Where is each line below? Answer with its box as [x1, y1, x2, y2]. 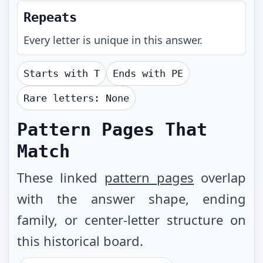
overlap [194, 168, 246, 186]
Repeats [23, 10, 77, 25]
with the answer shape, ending [17, 190, 246, 207]
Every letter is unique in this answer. [23, 33, 203, 47]
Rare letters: [23, 92, 106, 104]
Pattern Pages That [17, 119, 207, 140]
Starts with [23, 68, 94, 79]
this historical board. [17, 232, 143, 249]
